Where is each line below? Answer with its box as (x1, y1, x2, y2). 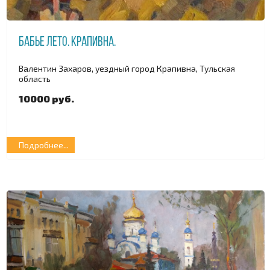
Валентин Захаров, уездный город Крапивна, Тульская (19, 63, 235, 74)
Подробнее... (19, 140, 69, 151)
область (19, 73, 51, 84)
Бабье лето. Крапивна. (19, 36, 116, 50)
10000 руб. (19, 92, 74, 104)
